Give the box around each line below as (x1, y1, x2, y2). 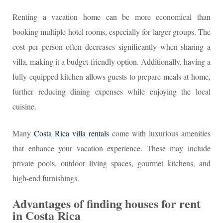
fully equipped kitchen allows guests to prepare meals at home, (12, 71, 211, 82)
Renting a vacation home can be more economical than (12, 11, 211, 22)
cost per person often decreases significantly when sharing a (12, 41, 211, 52)
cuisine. (12, 101, 36, 111)
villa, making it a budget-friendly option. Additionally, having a (12, 56, 211, 67)
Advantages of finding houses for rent (12, 195, 201, 212)
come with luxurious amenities (109, 128, 211, 138)
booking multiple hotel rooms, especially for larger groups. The (12, 26, 211, 37)
